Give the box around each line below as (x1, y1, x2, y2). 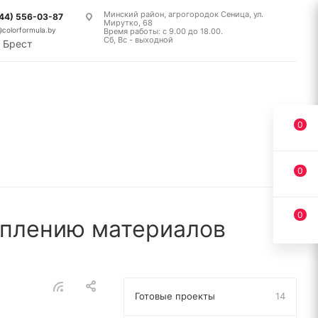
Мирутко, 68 (104, 18, 153, 28)
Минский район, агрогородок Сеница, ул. (104, 9, 263, 19)
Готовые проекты (135, 290, 215, 302)
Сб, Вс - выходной (104, 35, 173, 45)
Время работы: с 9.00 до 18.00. (104, 26, 223, 36)
